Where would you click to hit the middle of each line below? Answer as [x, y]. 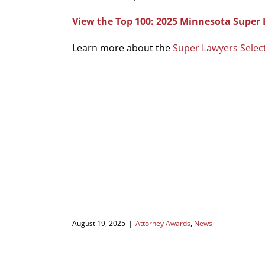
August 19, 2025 [99, 224]
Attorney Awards [163, 224]
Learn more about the [122, 48]
